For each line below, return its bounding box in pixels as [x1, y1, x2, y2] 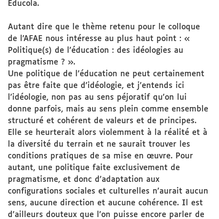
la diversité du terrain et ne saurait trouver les [8, 140, 190, 149]
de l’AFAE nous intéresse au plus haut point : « [8, 35, 190, 43]
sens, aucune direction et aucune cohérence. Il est [8, 199, 203, 207]
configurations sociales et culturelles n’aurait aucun [8, 187, 208, 196]
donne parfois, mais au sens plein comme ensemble [8, 105, 208, 113]
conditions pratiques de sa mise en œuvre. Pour [8, 152, 193, 160]
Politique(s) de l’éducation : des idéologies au [8, 46, 183, 55]
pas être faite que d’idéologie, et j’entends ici [8, 82, 184, 90]
